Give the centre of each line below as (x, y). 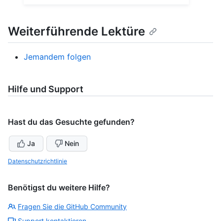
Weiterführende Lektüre (76, 31)
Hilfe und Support (46, 89)
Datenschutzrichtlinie (37, 161)
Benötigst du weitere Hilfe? (59, 187)
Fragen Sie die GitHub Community (72, 206)
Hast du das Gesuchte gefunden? (71, 122)
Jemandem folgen (57, 56)
